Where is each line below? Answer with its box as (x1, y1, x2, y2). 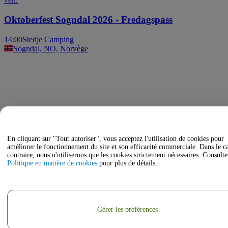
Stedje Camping (22, 35, 74, 44)
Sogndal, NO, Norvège (13, 44, 88, 53)
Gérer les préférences (97, 206, 158, 213)
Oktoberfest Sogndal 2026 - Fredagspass (4, 14, 173, 25)
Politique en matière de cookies (7, 159, 97, 167)
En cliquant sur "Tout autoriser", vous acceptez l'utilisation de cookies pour (7, 135, 224, 142)
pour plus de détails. (97, 159, 157, 167)
